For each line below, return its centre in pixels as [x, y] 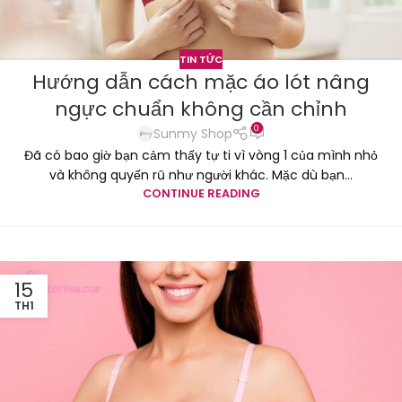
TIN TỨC [201, 59]
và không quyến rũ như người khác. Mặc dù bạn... [201, 175]
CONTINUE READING [201, 193]
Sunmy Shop [192, 134]
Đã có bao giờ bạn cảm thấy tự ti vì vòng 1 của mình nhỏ [201, 155]
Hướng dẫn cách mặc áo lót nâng [201, 83]
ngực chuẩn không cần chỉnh [201, 109]
